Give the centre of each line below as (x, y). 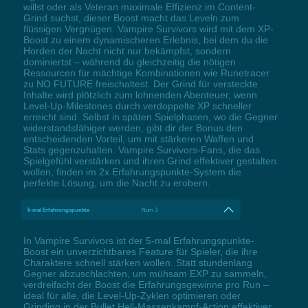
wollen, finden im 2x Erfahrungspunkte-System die (132, 172)
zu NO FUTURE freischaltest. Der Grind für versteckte (140, 84)
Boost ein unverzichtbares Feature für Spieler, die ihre (140, 252)
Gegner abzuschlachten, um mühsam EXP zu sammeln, (145, 274)
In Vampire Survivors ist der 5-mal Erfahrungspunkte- (139, 241)
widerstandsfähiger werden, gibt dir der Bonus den (133, 128)
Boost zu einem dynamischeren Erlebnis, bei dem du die (145, 40)
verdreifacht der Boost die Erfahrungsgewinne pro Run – (146, 285)
